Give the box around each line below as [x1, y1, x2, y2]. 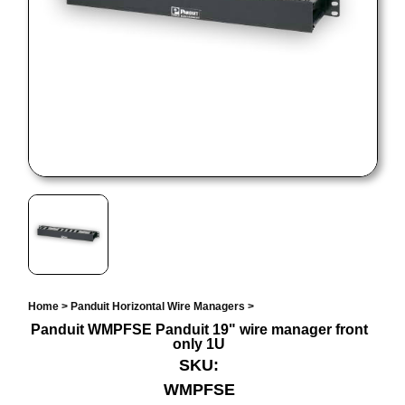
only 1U [173, 336, 226, 353]
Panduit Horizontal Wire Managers [70, 300, 245, 314]
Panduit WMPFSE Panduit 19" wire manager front [30, 322, 368, 338]
